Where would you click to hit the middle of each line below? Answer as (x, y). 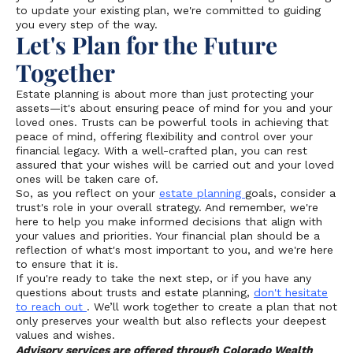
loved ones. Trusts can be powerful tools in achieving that (172, 122)
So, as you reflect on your (87, 193)
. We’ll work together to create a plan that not (212, 307)
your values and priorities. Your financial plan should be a (168, 236)
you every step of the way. (87, 24)
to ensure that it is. (67, 264)
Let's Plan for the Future (147, 45)
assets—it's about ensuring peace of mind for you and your (174, 108)
